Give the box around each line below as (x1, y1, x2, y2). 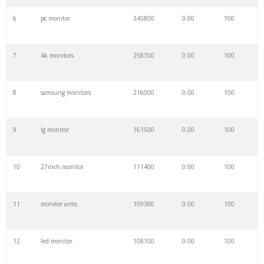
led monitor (40, 237, 72, 246)
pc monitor (40, 14, 70, 23)
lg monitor (40, 126, 69, 134)
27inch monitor (40, 163, 84, 171)
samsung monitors (40, 88, 91, 97)
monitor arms (40, 200, 77, 209)
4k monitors (40, 51, 74, 60)
